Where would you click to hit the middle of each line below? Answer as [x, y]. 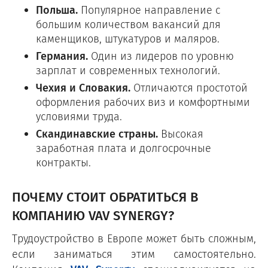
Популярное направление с [149, 10]
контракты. [63, 163]
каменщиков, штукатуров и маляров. [128, 39]
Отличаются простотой [189, 88]
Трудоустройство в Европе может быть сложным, [134, 239]
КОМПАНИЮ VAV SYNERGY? [93, 216]
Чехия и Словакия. [83, 88]
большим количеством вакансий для [128, 25]
